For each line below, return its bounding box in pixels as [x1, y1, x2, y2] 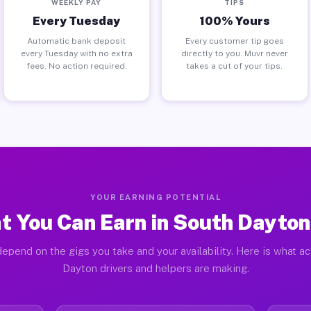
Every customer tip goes [185, 35, 284, 46]
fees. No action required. [26, 60, 127, 71]
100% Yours [199, 13, 270, 28]
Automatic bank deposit [27, 35, 126, 46]
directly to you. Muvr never [180, 48, 288, 58]
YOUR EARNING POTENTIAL [90, 193, 221, 201]
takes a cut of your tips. [186, 60, 283, 71]
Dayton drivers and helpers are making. [62, 262, 249, 274]
